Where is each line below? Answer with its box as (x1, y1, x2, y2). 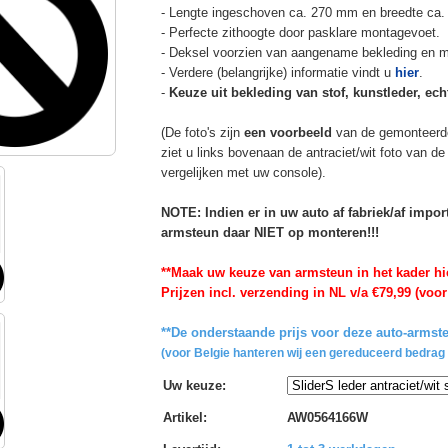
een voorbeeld (243, 124, 332, 140)
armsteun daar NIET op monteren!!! (160, 224, 379, 240)
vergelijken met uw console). (160, 164, 326, 180)
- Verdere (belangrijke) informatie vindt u (160, 64, 395, 80)
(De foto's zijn (160, 124, 244, 140)
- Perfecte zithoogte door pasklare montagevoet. (160, 24, 440, 40)
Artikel (162, 409, 203, 425)
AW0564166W (286, 409, 368, 425)
